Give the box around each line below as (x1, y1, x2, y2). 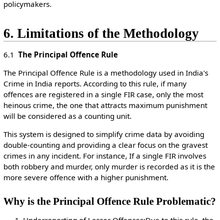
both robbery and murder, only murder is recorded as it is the (3, 162, 215, 172)
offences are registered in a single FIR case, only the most (3, 89, 203, 100)
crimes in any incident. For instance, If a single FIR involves (3, 151, 206, 161)
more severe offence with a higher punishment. (3, 172, 168, 183)
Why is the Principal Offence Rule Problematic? (3, 195, 216, 207)
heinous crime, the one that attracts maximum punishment (3, 100, 207, 110)
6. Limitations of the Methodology (3, 26, 199, 41)
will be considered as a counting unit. (3, 111, 132, 121)
